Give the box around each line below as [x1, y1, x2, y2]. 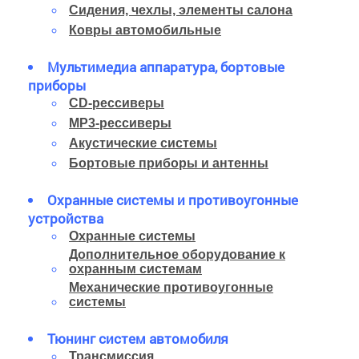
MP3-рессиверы [69, 116, 171, 131]
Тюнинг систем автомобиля [47, 329, 228, 349]
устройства [28, 209, 103, 228]
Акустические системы [69, 136, 217, 151]
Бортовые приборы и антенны [69, 156, 268, 171]
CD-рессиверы [69, 96, 164, 111]
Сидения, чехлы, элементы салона [69, 3, 292, 18]
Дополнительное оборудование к [69, 248, 285, 262]
